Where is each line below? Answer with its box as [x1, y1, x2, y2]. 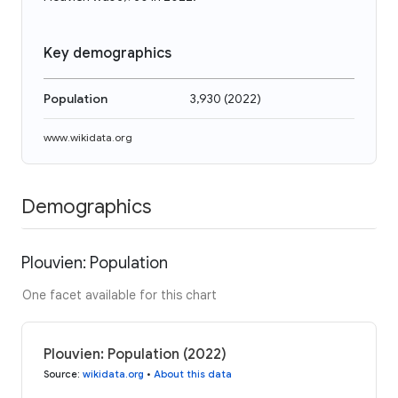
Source [44, 367, 77, 380]
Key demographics [44, 44, 171, 62]
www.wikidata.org [44, 131, 132, 144]
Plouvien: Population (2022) [44, 345, 227, 363]
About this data [154, 367, 232, 380]
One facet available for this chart [22, 286, 217, 303]
